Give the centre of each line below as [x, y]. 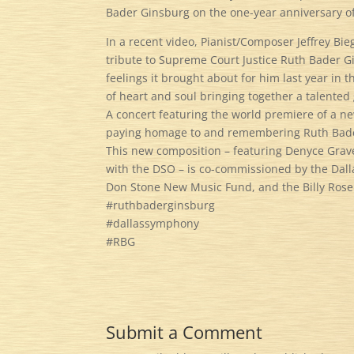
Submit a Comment [185, 331]
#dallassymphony [153, 223]
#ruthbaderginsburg [161, 205]
